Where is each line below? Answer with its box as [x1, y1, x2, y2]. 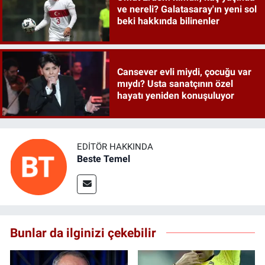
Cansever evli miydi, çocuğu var [117, 66, 251, 77]
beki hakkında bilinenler [117, 15, 219, 27]
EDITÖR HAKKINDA [77, 141, 153, 152]
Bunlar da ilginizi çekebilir [10, 225, 156, 241]
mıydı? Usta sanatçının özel [117, 77, 233, 89]
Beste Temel [77, 153, 130, 164]
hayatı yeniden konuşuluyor [117, 89, 234, 101]
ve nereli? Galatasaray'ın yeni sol [117, 4, 257, 15]
